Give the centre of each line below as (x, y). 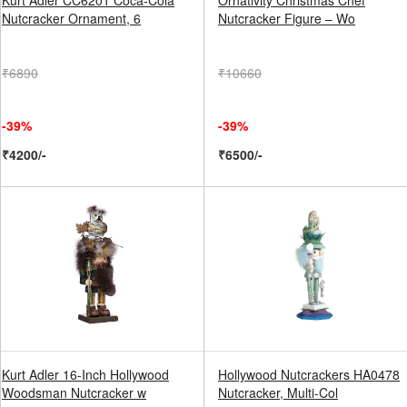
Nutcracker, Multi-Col (278, 392)
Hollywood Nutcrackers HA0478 (309, 374)
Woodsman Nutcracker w (74, 392)
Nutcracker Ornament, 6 (71, 18)
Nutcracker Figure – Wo (287, 18)
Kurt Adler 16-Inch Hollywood (85, 374)
